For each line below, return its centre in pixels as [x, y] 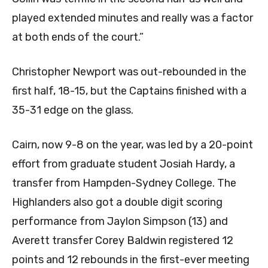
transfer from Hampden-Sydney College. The [124, 183]
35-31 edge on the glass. [73, 110]
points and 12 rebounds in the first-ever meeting [131, 259]
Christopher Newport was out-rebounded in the [129, 71]
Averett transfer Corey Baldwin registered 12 [123, 240]
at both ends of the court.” [78, 37]
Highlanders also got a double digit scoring [117, 202]
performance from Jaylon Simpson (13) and [120, 221]
